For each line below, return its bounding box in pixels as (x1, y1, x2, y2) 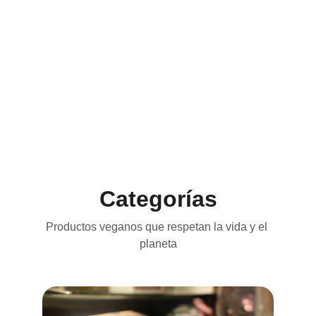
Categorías (99, 186, 217, 212)
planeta (139, 238, 177, 250)
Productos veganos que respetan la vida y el (46, 221, 270, 233)
